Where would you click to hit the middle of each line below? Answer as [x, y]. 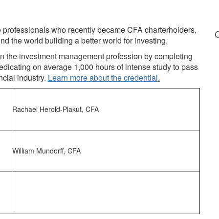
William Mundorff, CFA [46, 151]
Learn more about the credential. [104, 77]
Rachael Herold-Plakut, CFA [55, 109]
